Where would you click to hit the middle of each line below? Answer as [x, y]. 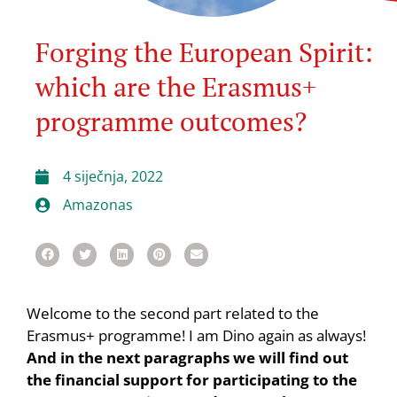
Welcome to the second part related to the [173, 313]
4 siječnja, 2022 [113, 176]
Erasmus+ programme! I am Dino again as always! [196, 335]
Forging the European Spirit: [204, 52]
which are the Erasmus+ [176, 87]
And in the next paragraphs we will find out [187, 358]
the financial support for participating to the [192, 380]
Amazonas [98, 205]
